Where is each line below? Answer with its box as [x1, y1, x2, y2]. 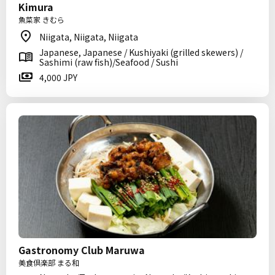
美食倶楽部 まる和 [18, 257, 79, 268]
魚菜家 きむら [18, 14, 64, 25]
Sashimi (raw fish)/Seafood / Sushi [39, 56, 178, 68]
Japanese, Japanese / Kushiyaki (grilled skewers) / [39, 46, 243, 58]
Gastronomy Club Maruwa [18, 242, 145, 257]
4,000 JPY [39, 71, 77, 83]
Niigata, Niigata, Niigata [39, 31, 138, 43]
